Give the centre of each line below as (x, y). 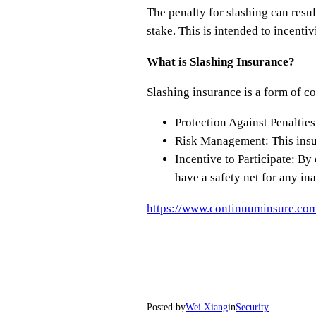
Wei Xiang (207, 308)
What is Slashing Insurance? (221, 61)
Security (252, 308)
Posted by (166, 308)
